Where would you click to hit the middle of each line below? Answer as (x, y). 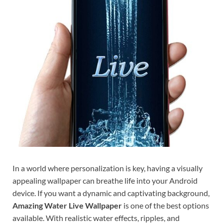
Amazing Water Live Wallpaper (67, 206)
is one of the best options (166, 206)
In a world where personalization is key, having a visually (108, 168)
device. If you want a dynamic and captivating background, (111, 193)
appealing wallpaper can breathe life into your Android (105, 181)
